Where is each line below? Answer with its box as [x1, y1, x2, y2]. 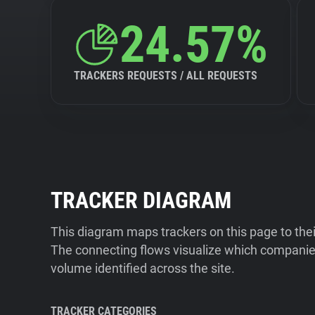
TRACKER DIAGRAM [51, 187, 231, 214]
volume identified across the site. [51, 261, 235, 276]
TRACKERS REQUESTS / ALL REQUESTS [74, 69, 257, 82]
